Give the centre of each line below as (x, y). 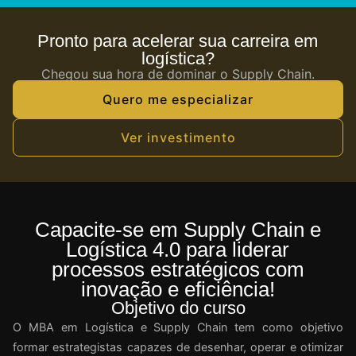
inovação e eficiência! (178, 290)
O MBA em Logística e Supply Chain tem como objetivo (178, 327)
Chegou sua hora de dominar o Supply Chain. (178, 74)
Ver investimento (178, 138)
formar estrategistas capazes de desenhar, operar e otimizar (178, 347)
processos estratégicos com (178, 270)
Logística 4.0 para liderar (178, 250)
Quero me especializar (178, 100)
